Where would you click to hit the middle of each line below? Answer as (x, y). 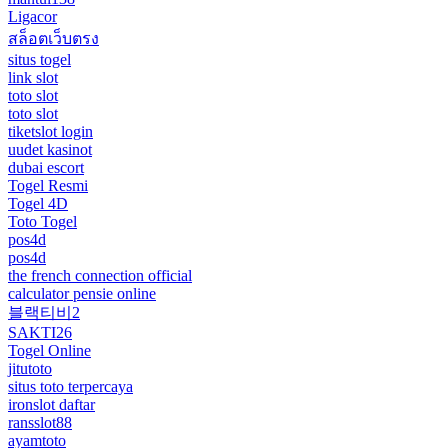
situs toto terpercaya (70, 386)
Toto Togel (42, 221)
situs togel (39, 59)
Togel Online (49, 350)
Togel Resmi (48, 185)
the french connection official (100, 275)
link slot (33, 77)
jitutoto (30, 368)
